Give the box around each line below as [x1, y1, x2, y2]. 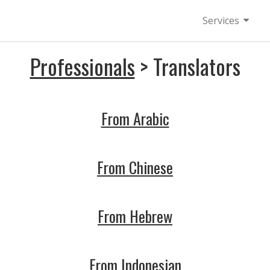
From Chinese [97, 155, 173, 179]
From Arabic [101, 107, 169, 130]
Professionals [30, 50, 135, 82]
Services [202, 14, 239, 27]
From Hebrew [98, 204, 172, 228]
